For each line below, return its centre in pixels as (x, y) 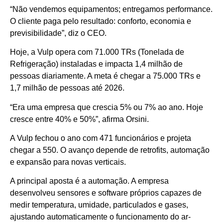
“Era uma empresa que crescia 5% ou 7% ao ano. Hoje (107, 107)
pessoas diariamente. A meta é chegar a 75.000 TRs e (105, 76)
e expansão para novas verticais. (68, 162)
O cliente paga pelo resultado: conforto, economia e (101, 21)
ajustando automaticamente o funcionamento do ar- (100, 217)
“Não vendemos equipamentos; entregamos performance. (111, 9)
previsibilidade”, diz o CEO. (58, 33)
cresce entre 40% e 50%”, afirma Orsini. (79, 119)
